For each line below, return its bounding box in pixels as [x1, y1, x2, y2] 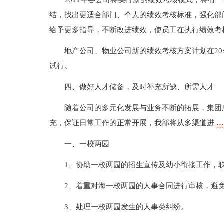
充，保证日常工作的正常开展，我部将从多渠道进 [49, 119, 216, 127]
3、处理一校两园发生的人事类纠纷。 [64, 203, 188, 211]
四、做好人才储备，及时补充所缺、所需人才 [64, 83, 214, 91]
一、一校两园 [64, 140, 109, 148]
